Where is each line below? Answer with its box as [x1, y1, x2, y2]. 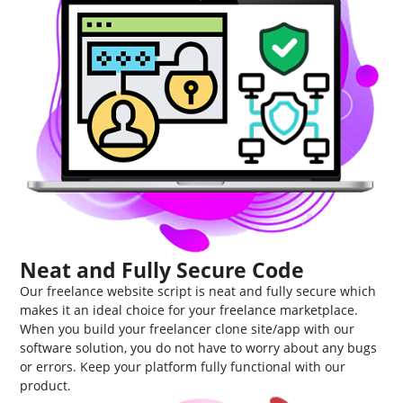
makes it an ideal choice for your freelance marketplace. [20, 301, 359, 318]
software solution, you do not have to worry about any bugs [20, 339, 378, 356]
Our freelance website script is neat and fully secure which [20, 282, 377, 300]
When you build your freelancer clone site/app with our [20, 320, 355, 337]
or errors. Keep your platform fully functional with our [20, 358, 346, 375]
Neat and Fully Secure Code [20, 255, 305, 284]
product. [20, 377, 72, 394]
